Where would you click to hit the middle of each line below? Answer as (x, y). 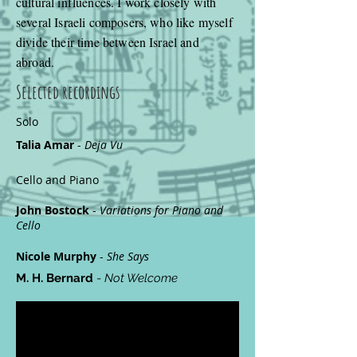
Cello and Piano (57, 180)
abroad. (39, 62)
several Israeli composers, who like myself (124, 22)
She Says (128, 256)
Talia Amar (45, 145)
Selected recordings (68, 92)
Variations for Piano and (161, 210)
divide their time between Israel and (108, 42)
